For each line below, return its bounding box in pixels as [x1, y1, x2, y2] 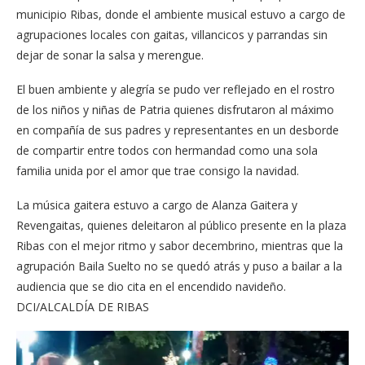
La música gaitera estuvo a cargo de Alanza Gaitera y [16, 196, 297, 213]
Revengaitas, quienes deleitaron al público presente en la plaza [16, 217, 346, 233]
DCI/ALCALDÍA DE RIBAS [16, 298, 149, 314]
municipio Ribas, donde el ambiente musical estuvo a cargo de [16, 6, 345, 22]
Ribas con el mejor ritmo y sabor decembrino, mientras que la [16, 237, 343, 253]
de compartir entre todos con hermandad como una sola [16, 142, 318, 158]
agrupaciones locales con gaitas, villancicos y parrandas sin [16, 26, 328, 42]
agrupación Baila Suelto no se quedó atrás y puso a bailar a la [16, 257, 342, 274]
